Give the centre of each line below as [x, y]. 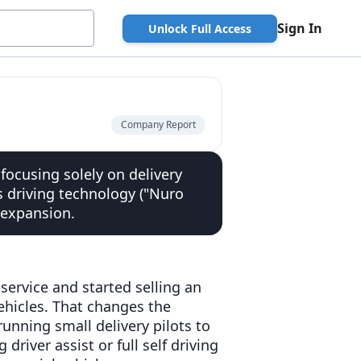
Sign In [300, 28]
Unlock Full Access [200, 28]
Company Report [158, 124]
